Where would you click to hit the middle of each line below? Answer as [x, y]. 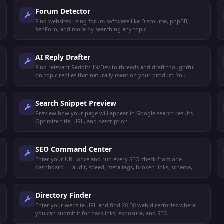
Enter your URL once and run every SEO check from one [108, 159]
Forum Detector [63, 11]
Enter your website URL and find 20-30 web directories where [115, 205]
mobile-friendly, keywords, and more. [85, 175]
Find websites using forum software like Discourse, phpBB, [112, 21]
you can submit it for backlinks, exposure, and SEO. [102, 213]
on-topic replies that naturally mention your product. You [110, 75]
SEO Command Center [73, 149]
